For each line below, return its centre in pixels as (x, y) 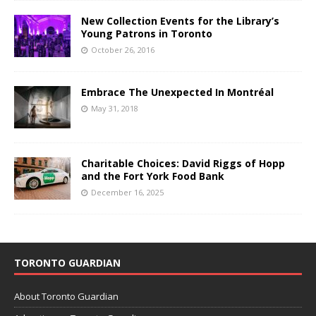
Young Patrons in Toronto (147, 33)
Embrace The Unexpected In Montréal (177, 92)
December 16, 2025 (127, 192)
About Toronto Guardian (66, 296)
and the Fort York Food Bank (153, 176)
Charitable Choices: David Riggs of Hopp (183, 163)
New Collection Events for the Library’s (180, 20)
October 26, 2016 (123, 49)
